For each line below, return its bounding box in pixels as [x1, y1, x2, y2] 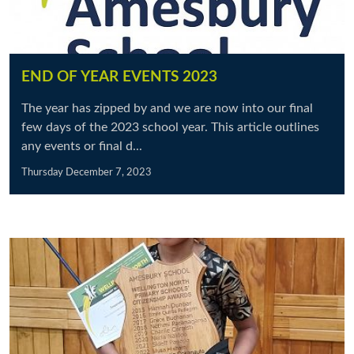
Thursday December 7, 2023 [21, 168, 152, 177]
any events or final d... [21, 140, 142, 153]
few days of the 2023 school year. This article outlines [21, 121, 319, 134]
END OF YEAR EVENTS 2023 [21, 70, 217, 85]
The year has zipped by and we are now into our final [21, 102, 313, 115]
